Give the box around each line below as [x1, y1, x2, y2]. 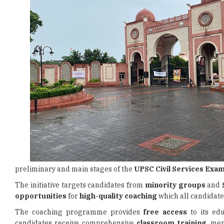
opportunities [15, 191, 66, 200]
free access [143, 207, 187, 216]
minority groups [144, 180, 205, 189]
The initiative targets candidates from [15, 180, 145, 189]
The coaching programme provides [15, 207, 143, 216]
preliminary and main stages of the [15, 164, 134, 173]
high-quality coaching [79, 191, 157, 200]
